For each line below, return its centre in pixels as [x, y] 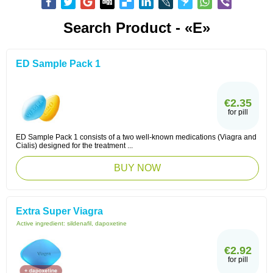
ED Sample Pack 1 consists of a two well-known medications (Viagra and [136, 137]
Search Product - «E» [136, 28]
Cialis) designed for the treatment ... [74, 146]
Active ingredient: [42, 223]
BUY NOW [137, 168]
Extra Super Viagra [59, 211]
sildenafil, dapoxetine [97, 223]
